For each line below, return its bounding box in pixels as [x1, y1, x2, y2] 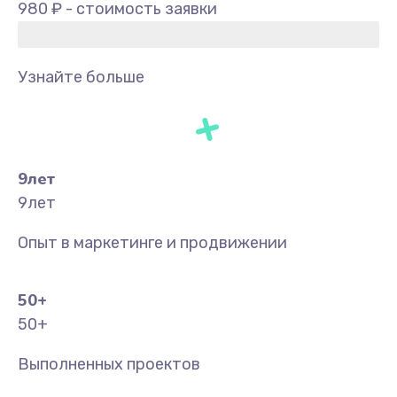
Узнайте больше [18, 67, 144, 87]
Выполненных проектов [18, 354, 200, 374]
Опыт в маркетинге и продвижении [18, 233, 287, 253]
